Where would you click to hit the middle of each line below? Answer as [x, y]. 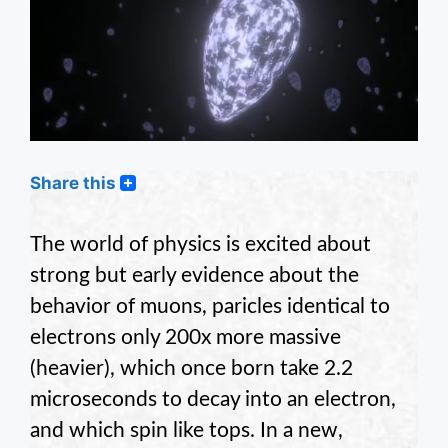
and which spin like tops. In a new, [186, 431]
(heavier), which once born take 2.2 [191, 369]
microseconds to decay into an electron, [213, 400]
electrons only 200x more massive [185, 338]
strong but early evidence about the [194, 276]
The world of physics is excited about [200, 245]
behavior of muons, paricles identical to [210, 307]
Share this [73, 183]
